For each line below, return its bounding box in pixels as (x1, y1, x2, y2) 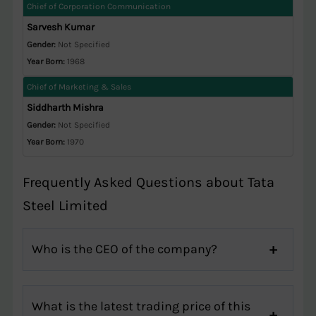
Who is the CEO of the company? (31, 241, 217, 257)
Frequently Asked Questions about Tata (22, 174, 274, 191)
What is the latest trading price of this (31, 298, 250, 315)
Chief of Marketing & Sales (26, 82, 131, 92)
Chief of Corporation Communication (26, 1, 171, 12)
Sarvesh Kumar (26, 21, 95, 34)
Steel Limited (22, 197, 108, 214)
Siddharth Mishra (26, 102, 104, 114)
